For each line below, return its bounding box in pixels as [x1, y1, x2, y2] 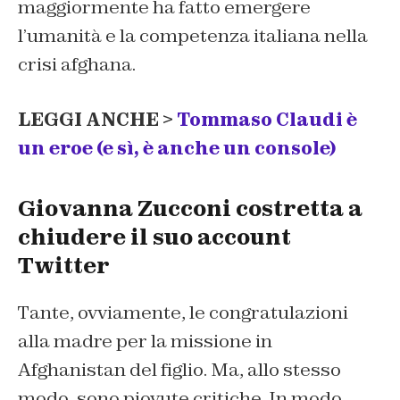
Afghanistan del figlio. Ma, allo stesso [18, 358, 341, 382]
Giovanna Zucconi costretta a [18, 195, 362, 223]
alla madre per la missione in [18, 329, 272, 354]
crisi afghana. [18, 53, 136, 77]
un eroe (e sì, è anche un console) [18, 137, 336, 161]
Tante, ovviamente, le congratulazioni [18, 301, 348, 325]
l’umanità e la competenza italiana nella [18, 24, 368, 48]
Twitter [18, 252, 110, 280]
